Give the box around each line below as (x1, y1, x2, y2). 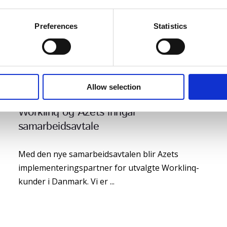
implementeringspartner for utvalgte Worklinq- (18, 162, 199, 173)
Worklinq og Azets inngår (18, 104, 137, 121)
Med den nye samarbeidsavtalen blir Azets (18, 148, 178, 160)
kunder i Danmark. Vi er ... (18, 175, 115, 187)
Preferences (34, 22, 78, 31)
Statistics (154, 22, 187, 31)
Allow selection (86, 83, 141, 92)
